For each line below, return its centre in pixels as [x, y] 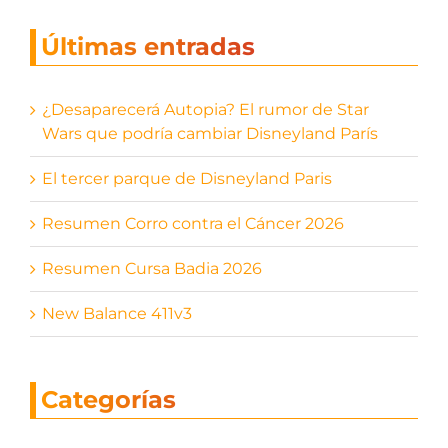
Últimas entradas [147, 47]
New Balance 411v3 [116, 314]
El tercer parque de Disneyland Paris [186, 179]
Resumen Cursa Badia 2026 [151, 269]
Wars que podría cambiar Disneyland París [209, 134]
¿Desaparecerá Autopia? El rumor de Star [205, 110]
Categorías [108, 400]
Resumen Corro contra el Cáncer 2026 [192, 224]
